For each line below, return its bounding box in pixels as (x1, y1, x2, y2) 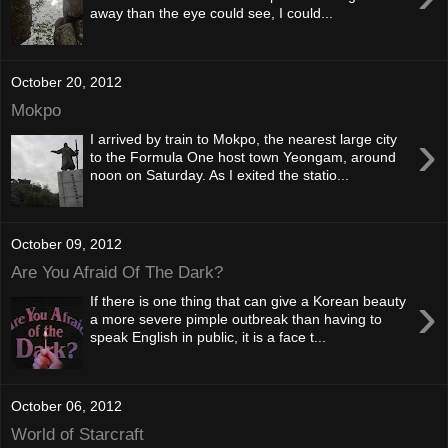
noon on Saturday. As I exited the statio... (90, 166, 350, 183)
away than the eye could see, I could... (90, 4, 334, 21)
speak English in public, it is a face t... (90, 328, 327, 345)
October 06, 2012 (11, 397, 122, 414)
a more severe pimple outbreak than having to (90, 310, 383, 327)
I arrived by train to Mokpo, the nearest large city (90, 130, 398, 147)
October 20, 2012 (11, 73, 122, 90)
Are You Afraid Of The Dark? (11, 262, 223, 283)
